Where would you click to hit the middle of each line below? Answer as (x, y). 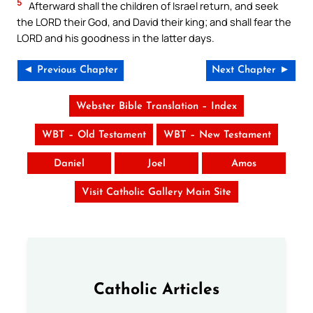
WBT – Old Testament (94, 135)
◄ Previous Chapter (71, 70)
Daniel (69, 163)
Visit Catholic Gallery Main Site (156, 192)
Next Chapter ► (251, 70)
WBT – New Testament (217, 135)
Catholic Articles (156, 290)
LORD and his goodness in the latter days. (116, 38)
